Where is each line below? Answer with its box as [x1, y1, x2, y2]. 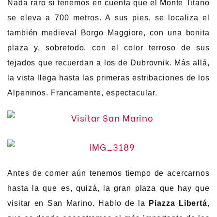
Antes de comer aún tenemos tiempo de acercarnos [7, 169, 210, 178]
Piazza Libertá [149, 199, 208, 208]
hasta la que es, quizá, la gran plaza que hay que [7, 184, 210, 193]
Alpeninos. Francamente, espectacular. [7, 89, 157, 97]
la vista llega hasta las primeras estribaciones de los [7, 74, 210, 82]
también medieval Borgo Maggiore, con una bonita [7, 29, 210, 37]
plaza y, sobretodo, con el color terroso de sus [7, 44, 210, 52]
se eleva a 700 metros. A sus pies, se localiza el [7, 14, 210, 22]
